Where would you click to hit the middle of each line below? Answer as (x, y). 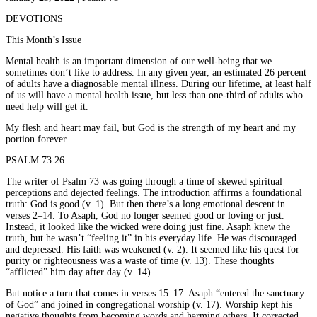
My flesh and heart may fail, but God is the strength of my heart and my (151, 127)
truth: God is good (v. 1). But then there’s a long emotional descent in (145, 204)
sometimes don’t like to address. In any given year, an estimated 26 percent (156, 72)
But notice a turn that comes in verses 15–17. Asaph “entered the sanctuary (155, 293)
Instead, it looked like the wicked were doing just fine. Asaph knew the (148, 226)
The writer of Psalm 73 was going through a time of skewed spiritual (144, 181)
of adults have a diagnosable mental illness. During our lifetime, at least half (158, 83)
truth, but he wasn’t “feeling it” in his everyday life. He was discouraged (151, 238)
